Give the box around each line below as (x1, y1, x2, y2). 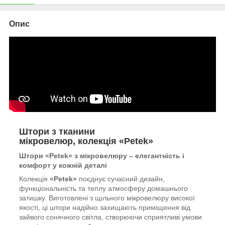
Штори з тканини (19, 126, 95, 137)
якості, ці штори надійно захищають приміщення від (19, 203, 190, 211)
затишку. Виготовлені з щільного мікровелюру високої (19, 193, 195, 202)
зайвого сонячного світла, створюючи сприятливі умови (19, 212, 202, 221)
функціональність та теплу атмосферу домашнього (19, 184, 188, 192)
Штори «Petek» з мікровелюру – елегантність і (19, 151, 184, 160)
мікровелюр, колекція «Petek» (19, 136, 153, 146)
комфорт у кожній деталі (19, 161, 107, 169)
